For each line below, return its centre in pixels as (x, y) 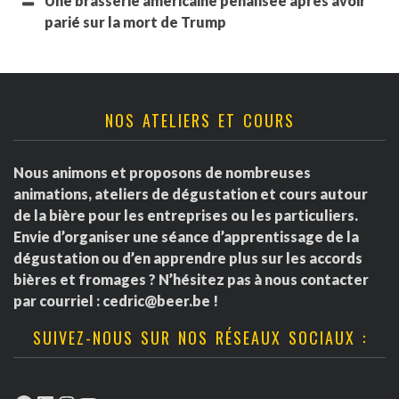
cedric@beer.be (156, 301)
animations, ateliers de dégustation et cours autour (191, 194)
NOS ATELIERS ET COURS (199, 121)
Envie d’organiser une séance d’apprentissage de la (186, 237)
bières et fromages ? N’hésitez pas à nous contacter (191, 280)
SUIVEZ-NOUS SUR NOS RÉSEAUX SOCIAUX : (199, 338)
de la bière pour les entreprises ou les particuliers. (186, 216)
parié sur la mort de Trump (135, 22)
